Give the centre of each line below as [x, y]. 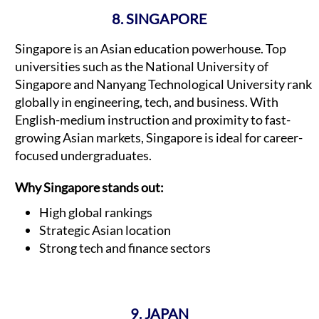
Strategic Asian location [105, 230]
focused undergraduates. [83, 155]
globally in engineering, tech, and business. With [147, 101]
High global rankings [96, 212]
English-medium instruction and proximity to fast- [153, 119]
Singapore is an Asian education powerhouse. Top [151, 48]
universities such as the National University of [142, 66]
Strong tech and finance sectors [125, 247]
